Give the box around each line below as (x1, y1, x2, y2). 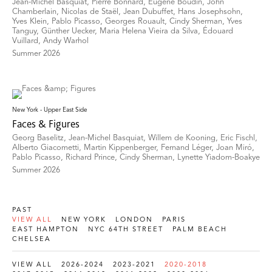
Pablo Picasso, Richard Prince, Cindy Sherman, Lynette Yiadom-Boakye (12, 153, 260, 161)
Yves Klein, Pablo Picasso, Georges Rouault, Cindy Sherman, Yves (12, 17, 242, 25)
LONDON (115, 216, 153, 223)
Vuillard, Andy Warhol (12, 36, 89, 45)
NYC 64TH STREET (88, 226, 163, 233)
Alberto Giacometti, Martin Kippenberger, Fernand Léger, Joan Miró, (12, 143, 254, 152)
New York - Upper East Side (12, 106, 87, 113)
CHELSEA (12, 236, 51, 243)
